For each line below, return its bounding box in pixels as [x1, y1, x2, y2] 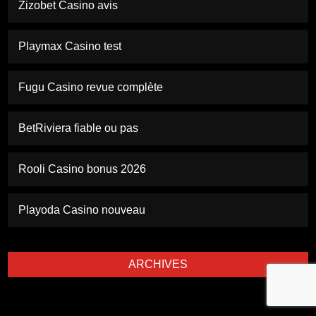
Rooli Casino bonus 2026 [18, 163, 147, 176]
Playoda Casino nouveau [18, 204, 146, 217]
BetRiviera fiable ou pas [18, 122, 139, 135]
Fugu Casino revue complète [18, 81, 164, 94]
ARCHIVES [128, 258, 188, 271]
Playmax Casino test [18, 40, 122, 53]
